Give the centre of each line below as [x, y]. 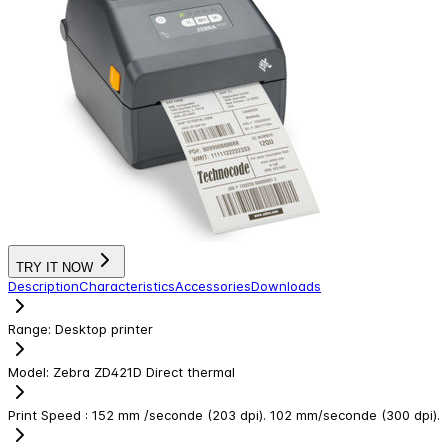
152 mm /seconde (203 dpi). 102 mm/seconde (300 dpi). [266, 414]
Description [43, 285]
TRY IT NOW [54, 267]
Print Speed [46, 414]
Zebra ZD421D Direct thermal [144, 371]
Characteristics [127, 285]
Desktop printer [104, 328]
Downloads [286, 285]
